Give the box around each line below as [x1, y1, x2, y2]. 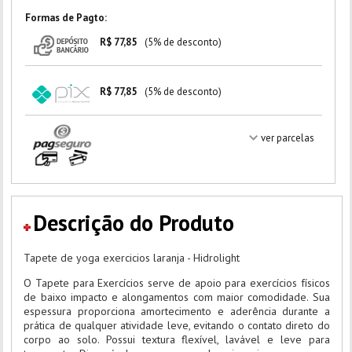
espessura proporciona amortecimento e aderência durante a [24, 304, 330, 319]
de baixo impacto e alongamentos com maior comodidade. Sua [24, 290, 330, 305]
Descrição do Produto [33, 208, 235, 238]
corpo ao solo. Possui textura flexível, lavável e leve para [24, 332, 330, 347]
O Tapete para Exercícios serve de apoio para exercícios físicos [24, 276, 330, 291]
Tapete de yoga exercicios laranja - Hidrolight [24, 251, 240, 266]
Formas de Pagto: [24, 10, 107, 24]
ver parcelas [260, 130, 314, 145]
